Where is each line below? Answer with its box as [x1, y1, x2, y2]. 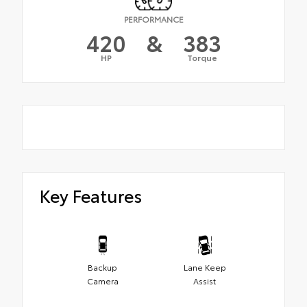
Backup [88, 260, 117, 273]
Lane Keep [183, 260, 226, 273]
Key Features [40, 183, 142, 208]
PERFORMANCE [123, 13, 184, 25]
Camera [86, 274, 119, 286]
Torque [186, 51, 217, 64]
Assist [193, 274, 216, 286]
